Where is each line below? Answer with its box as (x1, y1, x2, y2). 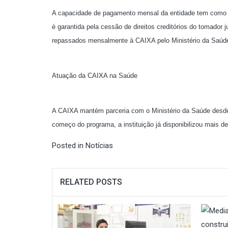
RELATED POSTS (60, 177, 122, 187)
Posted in (52, 141, 85, 150)
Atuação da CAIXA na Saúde (52, 72, 137, 79)
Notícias (85, 141, 113, 150)
